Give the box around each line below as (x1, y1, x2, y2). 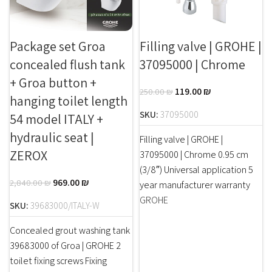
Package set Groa (10, 37, 106, 55)
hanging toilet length (10, 92, 127, 109)
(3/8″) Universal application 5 (140, 163, 253, 176)
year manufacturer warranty (140, 178, 250, 191)
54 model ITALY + (10, 110, 103, 127)
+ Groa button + (10, 73, 97, 91)
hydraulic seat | (10, 128, 94, 146)
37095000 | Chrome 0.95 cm (140, 148, 248, 161)
